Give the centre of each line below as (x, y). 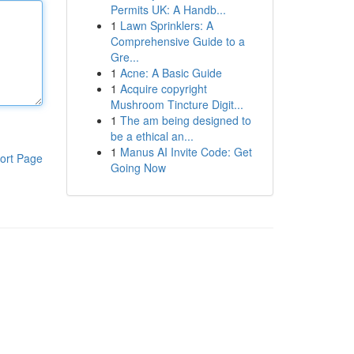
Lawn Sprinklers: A (166, 25)
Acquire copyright (163, 88)
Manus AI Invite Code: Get (186, 152)
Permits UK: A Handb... (168, 9)
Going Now (138, 168)
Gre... (124, 57)
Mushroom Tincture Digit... (177, 104)
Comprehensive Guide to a (177, 41)
